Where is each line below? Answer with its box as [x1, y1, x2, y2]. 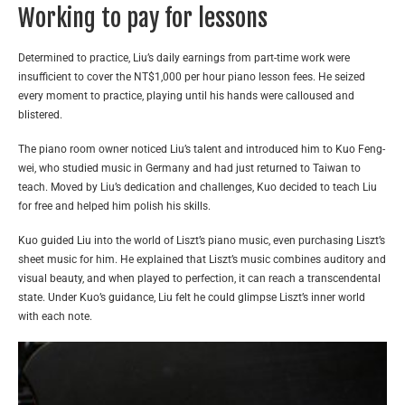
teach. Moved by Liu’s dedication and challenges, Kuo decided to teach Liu [18, 181, 377, 194]
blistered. [18, 108, 62, 122]
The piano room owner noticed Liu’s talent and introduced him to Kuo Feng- [18, 143, 385, 156]
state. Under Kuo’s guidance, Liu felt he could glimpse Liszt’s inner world [18, 291, 365, 305]
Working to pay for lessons [18, 4, 268, 33]
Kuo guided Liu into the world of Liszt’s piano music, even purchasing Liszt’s [18, 234, 385, 248]
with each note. [18, 310, 92, 324]
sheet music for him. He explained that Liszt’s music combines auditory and [18, 253, 386, 267]
